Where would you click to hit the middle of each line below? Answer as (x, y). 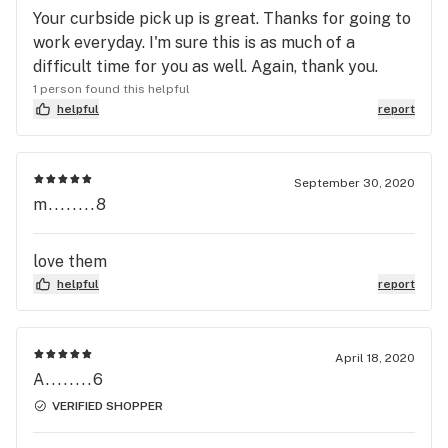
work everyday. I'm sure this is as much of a (194, 42)
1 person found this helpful (111, 88)
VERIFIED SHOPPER (107, 405)
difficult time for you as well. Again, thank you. (205, 66)
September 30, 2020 (354, 182)
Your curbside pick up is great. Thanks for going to (222, 18)
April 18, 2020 (375, 357)
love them (70, 261)
